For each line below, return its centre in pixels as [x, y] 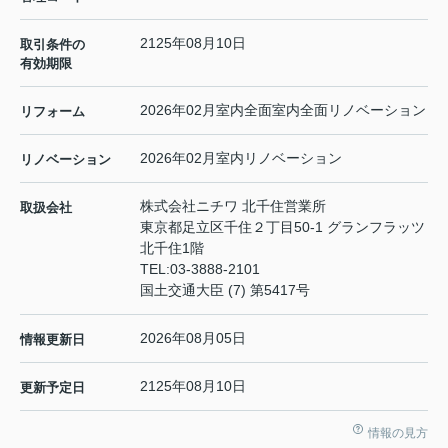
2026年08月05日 [193, 338]
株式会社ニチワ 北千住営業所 [233, 206]
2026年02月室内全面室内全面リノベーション [283, 110]
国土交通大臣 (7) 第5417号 [225, 290]
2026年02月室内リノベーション [241, 158]
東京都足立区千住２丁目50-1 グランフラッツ [282, 227]
